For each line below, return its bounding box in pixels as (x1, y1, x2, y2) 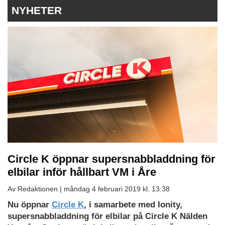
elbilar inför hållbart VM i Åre (8, 166, 156, 179)
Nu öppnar (8, 200, 52, 210)
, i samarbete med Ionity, (84, 200, 182, 210)
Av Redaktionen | (8, 185, 64, 193)
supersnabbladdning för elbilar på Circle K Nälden (8, 211, 207, 221)
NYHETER (12, 5, 62, 17)
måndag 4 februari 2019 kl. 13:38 (64, 185, 170, 193)
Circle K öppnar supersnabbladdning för (8, 153, 215, 166)
